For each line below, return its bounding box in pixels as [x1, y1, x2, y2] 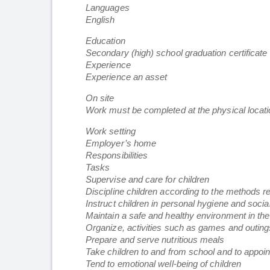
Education [86, 36, 125, 46]
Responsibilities [86, 150, 148, 161]
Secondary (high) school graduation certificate [86, 48, 268, 58]
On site [86, 93, 115, 104]
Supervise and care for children [86, 174, 210, 185]
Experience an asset [86, 72, 168, 83]
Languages [86, 2, 130, 13]
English [86, 14, 115, 25]
